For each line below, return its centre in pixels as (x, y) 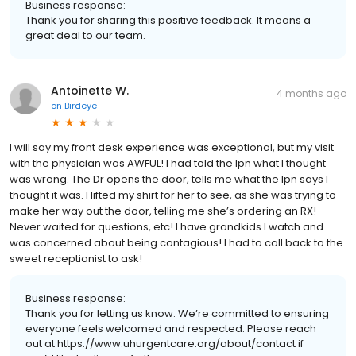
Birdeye (81, 105)
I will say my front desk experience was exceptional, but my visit (172, 147)
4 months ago (311, 93)
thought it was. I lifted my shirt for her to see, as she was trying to (173, 195)
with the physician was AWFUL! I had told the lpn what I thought (168, 163)
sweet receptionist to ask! (76, 258)
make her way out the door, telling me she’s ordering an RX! (163, 211)
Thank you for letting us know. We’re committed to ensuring (177, 313)
